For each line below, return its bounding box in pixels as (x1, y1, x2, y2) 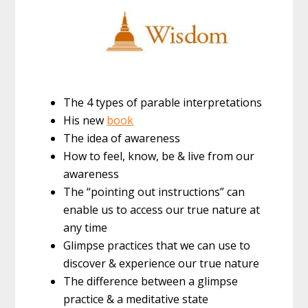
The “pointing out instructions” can (63, 184, 245, 200)
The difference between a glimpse (63, 274, 239, 289)
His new (63, 113, 107, 129)
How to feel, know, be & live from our (63, 148, 255, 164)
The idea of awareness (63, 131, 181, 146)
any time (63, 220, 108, 236)
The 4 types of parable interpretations (63, 95, 263, 111)
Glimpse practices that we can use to (63, 238, 251, 254)
